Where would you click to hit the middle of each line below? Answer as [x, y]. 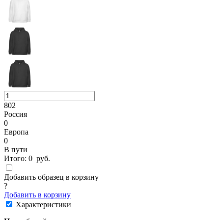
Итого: [16, 158]
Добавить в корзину [37, 194]
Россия [15, 114]
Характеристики [43, 204]
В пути [16, 149]
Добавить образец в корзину [51, 177]
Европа [16, 132]
